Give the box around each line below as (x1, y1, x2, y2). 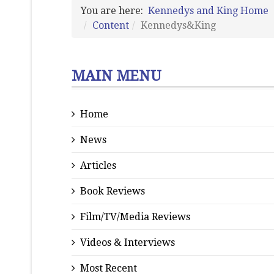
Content (92, 20, 129, 31)
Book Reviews (80, 185, 145, 197)
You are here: (81, 5, 148, 17)
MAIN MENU (72, 67, 161, 84)
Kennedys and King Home (148, 5, 268, 17)
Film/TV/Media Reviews (80, 211, 190, 223)
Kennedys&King (141, 20, 216, 31)
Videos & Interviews (80, 237, 175, 248)
